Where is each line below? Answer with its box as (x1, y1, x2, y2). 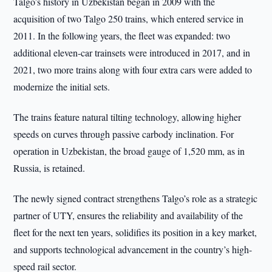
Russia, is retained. (13, 161, 86, 174)
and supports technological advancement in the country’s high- (13, 243, 253, 256)
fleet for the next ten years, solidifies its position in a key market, (13, 226, 257, 239)
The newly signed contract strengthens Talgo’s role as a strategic (13, 192, 258, 205)
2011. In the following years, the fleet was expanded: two (13, 29, 231, 42)
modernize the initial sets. (13, 80, 110, 93)
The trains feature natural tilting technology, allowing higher (13, 110, 242, 123)
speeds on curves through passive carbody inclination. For (13, 127, 234, 140)
